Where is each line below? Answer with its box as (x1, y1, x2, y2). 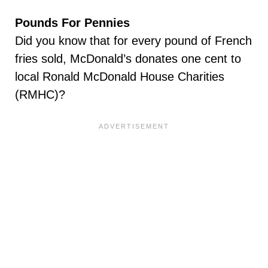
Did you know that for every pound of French (15, 34, 252, 48)
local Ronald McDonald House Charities (15, 70, 224, 84)
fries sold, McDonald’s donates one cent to (15, 52, 241, 66)
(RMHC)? (15, 88, 69, 102)
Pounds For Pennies (15, 16, 130, 30)
